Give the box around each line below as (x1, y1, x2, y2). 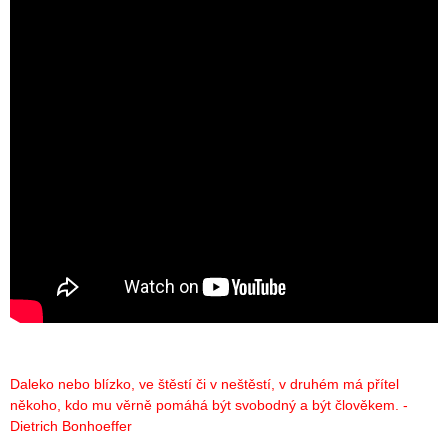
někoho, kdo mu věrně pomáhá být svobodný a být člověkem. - (10, 396, 408, 413)
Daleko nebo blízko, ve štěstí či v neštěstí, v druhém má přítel (10, 375, 399, 392)
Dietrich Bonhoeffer (10, 417, 132, 434)
